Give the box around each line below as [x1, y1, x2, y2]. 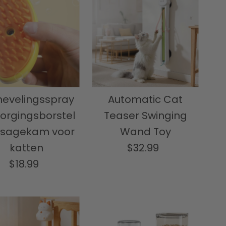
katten [9, 141, 43, 155]
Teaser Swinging [103, 108, 187, 123]
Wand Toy [120, 125, 171, 139]
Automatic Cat [108, 92, 183, 107]
